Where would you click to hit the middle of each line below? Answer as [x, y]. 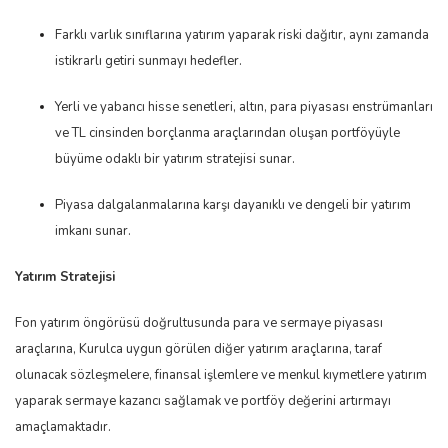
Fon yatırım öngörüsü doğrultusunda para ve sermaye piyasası [199, 323]
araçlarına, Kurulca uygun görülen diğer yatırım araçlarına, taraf [198, 349]
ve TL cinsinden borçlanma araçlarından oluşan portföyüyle [227, 133]
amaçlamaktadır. [63, 427]
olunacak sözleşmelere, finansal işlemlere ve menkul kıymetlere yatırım [221, 375]
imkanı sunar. [94, 231]
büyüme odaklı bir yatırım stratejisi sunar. [178, 159]
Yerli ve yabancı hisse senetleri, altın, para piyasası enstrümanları [244, 107]
